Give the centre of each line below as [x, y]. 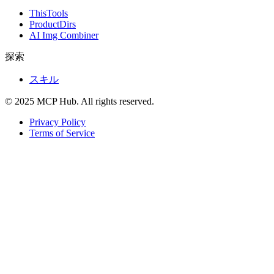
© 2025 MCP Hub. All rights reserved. [80, 101]
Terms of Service [62, 133]
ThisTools [49, 13]
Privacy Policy [57, 122]
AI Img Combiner [64, 35]
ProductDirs [53, 24]
